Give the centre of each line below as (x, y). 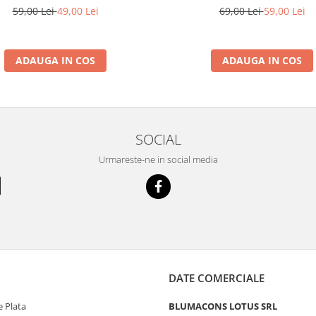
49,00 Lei (78, 11)
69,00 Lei (241, 11)
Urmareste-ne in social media (158, 159)
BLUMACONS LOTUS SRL (223, 306)
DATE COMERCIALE (217, 278)
